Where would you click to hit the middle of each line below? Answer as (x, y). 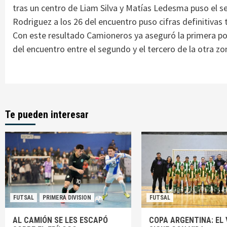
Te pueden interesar (47, 114)
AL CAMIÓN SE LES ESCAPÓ (60, 220)
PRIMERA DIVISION (67, 197)
